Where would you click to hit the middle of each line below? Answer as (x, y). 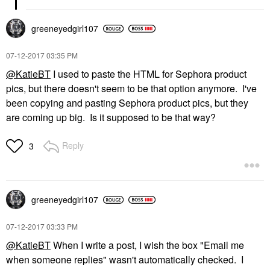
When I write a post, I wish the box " (127, 245)
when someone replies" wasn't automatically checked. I (125, 259)
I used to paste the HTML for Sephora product (149, 74)
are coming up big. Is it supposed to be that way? (111, 117)
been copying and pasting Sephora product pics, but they (127, 103)
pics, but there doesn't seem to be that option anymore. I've (131, 88)
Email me (224, 245)
